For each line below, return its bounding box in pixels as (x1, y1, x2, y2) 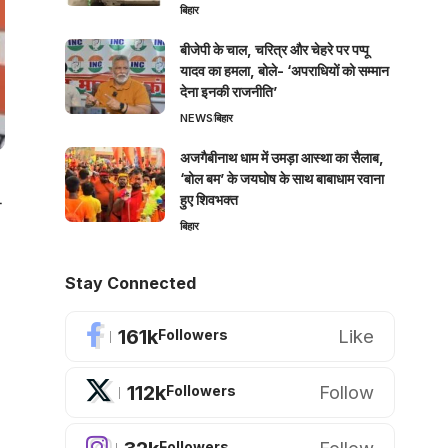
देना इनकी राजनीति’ (179, 83, 277, 101)
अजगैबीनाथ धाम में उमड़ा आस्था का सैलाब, (179, 149, 384, 167)
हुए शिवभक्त (179, 191, 238, 209)
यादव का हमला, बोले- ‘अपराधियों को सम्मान (179, 62, 389, 80)
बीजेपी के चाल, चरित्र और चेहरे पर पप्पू (179, 41, 369, 59)
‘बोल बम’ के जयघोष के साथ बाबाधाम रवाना (179, 170, 384, 188)
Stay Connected (64, 273, 196, 294)
